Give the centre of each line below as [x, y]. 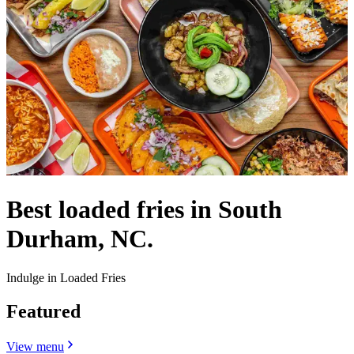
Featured [43, 311]
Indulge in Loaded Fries [66, 277]
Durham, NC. [80, 239]
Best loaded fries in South [144, 210]
